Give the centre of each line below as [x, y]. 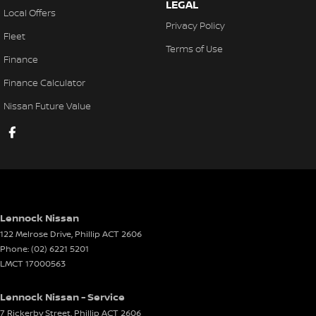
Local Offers [30, 13]
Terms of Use [194, 49]
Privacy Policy [195, 25]
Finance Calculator [44, 83]
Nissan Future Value [47, 106]
